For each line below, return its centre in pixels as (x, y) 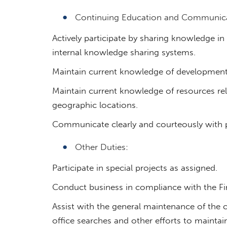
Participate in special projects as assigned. (135, 167)
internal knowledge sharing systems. (124, 52)
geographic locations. (95, 105)
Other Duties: (101, 147)
